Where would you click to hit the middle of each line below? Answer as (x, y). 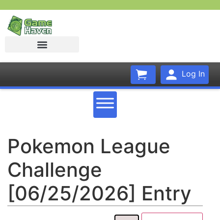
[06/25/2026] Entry (99, 193)
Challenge (55, 169)
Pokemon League (89, 146)
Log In (192, 73)
